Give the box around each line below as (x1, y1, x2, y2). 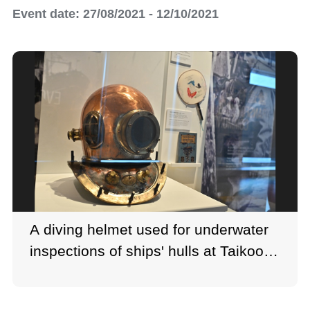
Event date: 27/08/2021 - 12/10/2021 (12, 7, 219, 21)
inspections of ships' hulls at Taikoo (30, 242, 264, 259)
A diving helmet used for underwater (30, 221, 268, 237)
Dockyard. (30, 264, 97, 280)
